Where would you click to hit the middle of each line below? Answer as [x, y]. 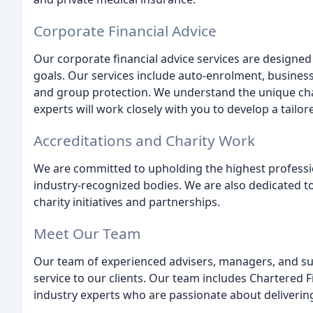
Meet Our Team [87, 233]
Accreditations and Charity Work [144, 140]
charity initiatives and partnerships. [127, 202]
